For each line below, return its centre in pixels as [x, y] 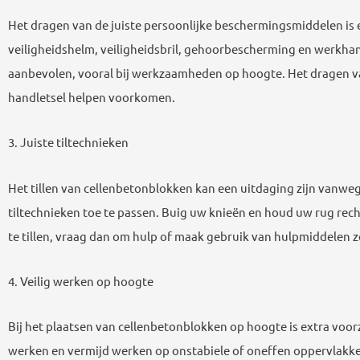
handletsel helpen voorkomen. [92, 97]
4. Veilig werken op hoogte [81, 280]
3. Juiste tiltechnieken [68, 142]
